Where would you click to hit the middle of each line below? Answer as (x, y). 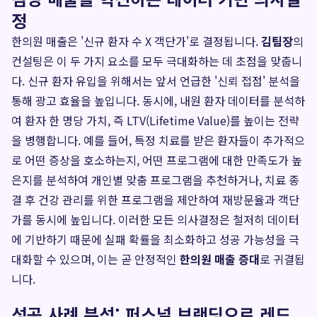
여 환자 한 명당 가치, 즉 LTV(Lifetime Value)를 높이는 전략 (155, 120)
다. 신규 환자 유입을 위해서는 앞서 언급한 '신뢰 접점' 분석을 (156, 81)
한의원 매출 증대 (220, 259)
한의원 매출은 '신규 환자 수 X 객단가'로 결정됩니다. (136, 41)
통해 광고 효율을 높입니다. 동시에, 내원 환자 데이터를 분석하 (158, 100)
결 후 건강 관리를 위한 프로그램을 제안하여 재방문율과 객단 (155, 200)
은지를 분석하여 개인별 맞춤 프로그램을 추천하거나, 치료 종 (155, 180)
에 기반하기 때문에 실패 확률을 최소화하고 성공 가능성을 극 (155, 239)
